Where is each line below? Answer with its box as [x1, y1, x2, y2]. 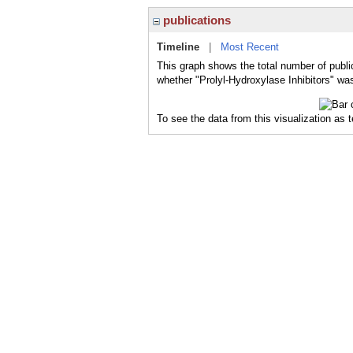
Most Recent [221, 41, 279, 53]
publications [160, 13, 231, 27]
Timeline [157, 41, 199, 53]
